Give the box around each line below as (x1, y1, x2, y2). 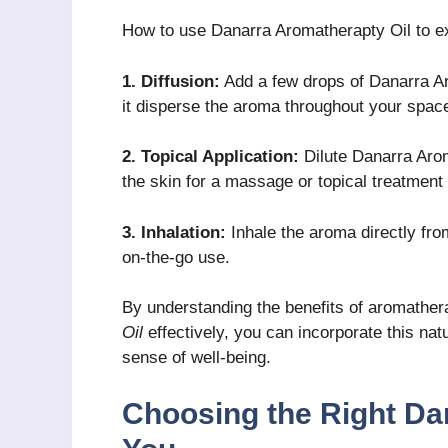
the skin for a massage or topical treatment (122, 172, 443, 192)
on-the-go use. (122, 247, 230, 267)
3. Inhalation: (122, 222, 226, 242)
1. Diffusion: (122, 71, 220, 91)
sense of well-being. (122, 348, 271, 368)
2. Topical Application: (122, 147, 299, 167)
